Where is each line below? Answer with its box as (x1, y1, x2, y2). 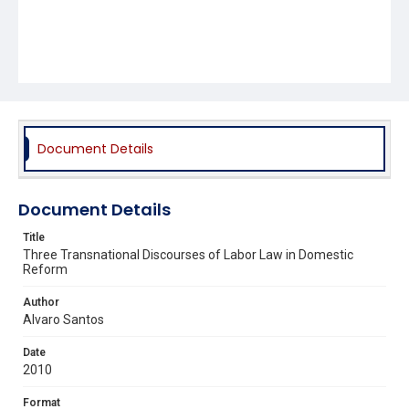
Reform (23, 261, 68, 277)
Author (23, 295, 59, 309)
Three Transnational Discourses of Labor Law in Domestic (23, 246, 353, 262)
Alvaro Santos (23, 311, 104, 327)
